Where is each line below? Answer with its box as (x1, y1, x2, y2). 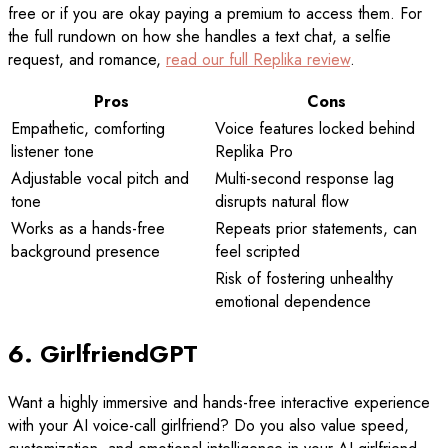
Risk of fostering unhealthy (215, 266, 393, 290)
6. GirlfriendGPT (8, 335, 198, 371)
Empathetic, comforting (11, 116, 165, 140)
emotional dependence (215, 289, 371, 313)
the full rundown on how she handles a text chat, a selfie (8, 24, 391, 48)
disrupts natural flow (215, 189, 349, 213)
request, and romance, (8, 47, 166, 71)
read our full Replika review (166, 47, 350, 71)
